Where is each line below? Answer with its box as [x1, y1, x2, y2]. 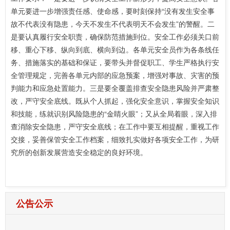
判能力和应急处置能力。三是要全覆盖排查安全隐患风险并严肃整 [11, 83, 219, 93]
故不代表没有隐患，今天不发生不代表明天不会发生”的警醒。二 [11, 18, 215, 29]
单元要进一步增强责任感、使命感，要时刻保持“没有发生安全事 [11, 6, 215, 16]
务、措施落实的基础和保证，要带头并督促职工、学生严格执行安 [11, 57, 219, 67]
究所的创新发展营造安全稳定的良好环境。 [11, 147, 147, 157]
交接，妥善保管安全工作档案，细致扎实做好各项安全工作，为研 [11, 134, 219, 144]
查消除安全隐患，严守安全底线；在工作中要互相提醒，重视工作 [11, 121, 219, 131]
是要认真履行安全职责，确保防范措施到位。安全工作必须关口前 [11, 31, 219, 42]
